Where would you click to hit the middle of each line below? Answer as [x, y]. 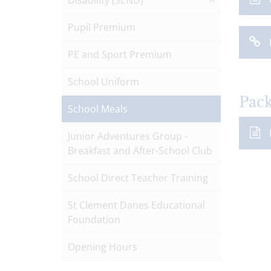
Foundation [94, 220]
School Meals [98, 109]
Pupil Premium [102, 27]
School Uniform [103, 82]
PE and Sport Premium [120, 54]
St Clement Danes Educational [136, 205]
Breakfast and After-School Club [140, 151]
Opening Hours [103, 247]
